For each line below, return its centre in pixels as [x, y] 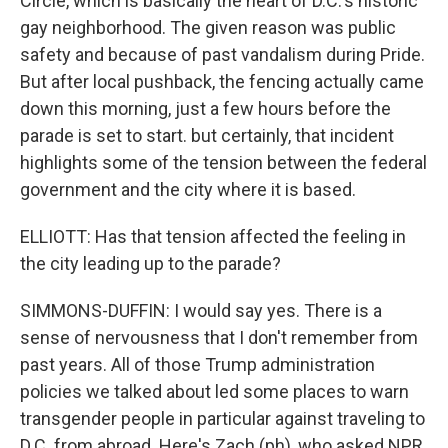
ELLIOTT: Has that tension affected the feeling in [213, 236]
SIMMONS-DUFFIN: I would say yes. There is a [201, 310]
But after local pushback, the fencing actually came [222, 81]
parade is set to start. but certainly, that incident [207, 135]
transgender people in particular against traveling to [222, 418]
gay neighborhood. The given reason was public [208, 27]
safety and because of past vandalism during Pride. [222, 54]
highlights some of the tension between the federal [223, 162]
